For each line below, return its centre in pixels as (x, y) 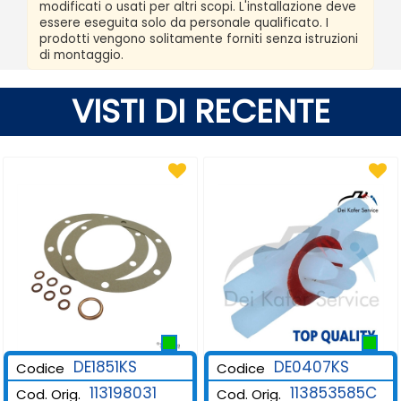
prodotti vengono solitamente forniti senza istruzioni (199, 38)
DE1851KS (105, 367)
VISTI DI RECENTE (200, 111)
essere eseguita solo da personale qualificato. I (184, 22)
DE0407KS (311, 367)
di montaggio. (81, 55)
